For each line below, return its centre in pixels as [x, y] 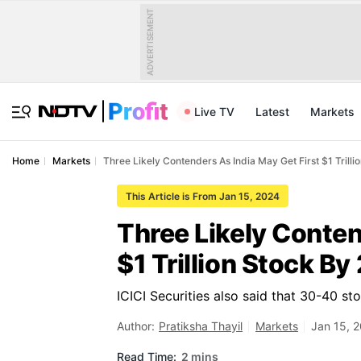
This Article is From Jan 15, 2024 [203, 196]
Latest [272, 112]
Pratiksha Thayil [201, 326]
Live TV [214, 112]
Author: [136, 326]
